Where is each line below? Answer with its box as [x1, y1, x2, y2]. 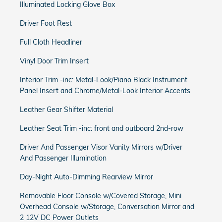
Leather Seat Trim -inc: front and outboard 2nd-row [20, 124, 183, 133]
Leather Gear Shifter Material [20, 105, 113, 114]
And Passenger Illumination [20, 154, 107, 163]
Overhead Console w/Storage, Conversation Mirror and [20, 202, 194, 211]
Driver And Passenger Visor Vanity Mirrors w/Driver [20, 143, 182, 152]
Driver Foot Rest [20, 19, 72, 28]
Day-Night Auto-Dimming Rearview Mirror [20, 172, 153, 181]
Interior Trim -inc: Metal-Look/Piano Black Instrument [20, 75, 187, 84]
